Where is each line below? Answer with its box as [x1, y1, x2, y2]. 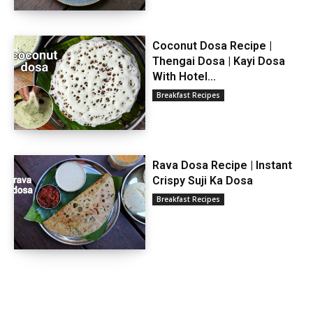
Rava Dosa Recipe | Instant [152, 159, 292, 173]
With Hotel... [152, 70, 216, 84]
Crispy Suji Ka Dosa [152, 174, 253, 188]
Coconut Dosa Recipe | [152, 39, 272, 53]
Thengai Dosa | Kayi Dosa [152, 54, 285, 68]
